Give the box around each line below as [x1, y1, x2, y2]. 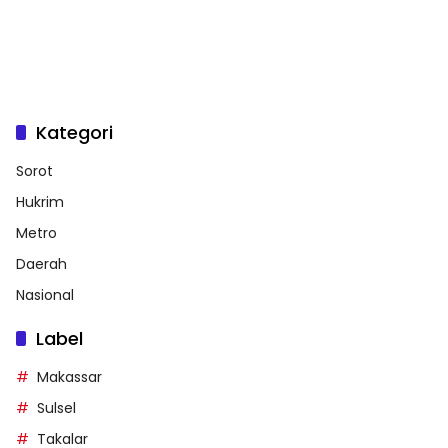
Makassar [37, 367, 102, 388]
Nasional [16, 285, 74, 306]
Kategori [36, 120, 113, 146]
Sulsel [37, 398, 76, 419]
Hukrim [16, 192, 64, 213]
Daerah [16, 254, 67, 275]
